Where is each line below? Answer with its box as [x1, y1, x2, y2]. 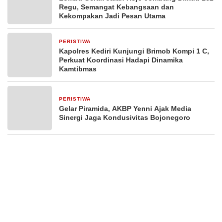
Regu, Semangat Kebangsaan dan [59, 3, 174, 11]
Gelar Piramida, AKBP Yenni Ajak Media [59, 105, 191, 112]
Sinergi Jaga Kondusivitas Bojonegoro [59, 113, 190, 121]
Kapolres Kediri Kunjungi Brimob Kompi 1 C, [59, 47, 209, 55]
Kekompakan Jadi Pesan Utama [59, 12, 166, 20]
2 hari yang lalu [98, 97, 134, 102]
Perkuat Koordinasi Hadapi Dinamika [59, 56, 183, 64]
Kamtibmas [59, 65, 97, 73]
